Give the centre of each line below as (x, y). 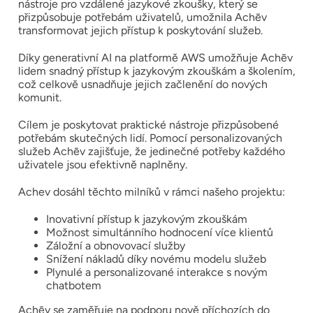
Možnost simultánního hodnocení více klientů (159, 232)
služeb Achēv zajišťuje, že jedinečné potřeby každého (151, 151)
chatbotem (73, 285)
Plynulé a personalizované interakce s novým (156, 272)
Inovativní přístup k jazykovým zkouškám (146, 219)
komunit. (39, 97)
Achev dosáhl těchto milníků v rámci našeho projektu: (151, 191)
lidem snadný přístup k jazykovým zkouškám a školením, (156, 71)
